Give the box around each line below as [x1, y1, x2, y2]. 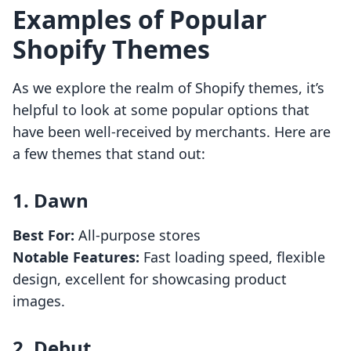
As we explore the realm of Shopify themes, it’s [13, 78, 324, 98]
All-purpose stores [74, 226, 201, 245]
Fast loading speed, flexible [139, 248, 325, 267]
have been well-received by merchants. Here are [13, 122, 331, 142]
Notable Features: [13, 248, 139, 267]
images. [13, 291, 65, 311]
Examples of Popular [13, 2, 267, 37]
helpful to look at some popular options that [13, 100, 309, 120]
